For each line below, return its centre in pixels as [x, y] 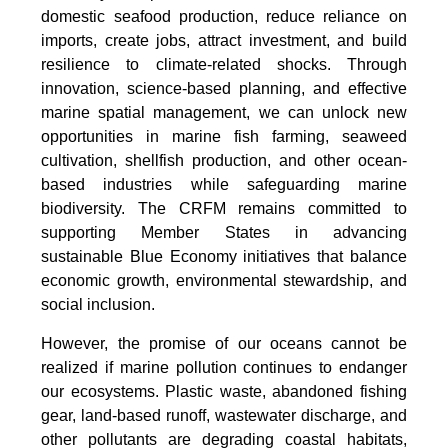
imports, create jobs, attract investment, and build [224, 41]
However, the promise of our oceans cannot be [224, 344]
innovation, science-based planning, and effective [224, 89]
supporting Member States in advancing [224, 233]
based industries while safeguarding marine [224, 185]
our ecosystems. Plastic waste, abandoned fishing [224, 392]
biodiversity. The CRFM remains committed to [224, 209]
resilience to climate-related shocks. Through [224, 65]
